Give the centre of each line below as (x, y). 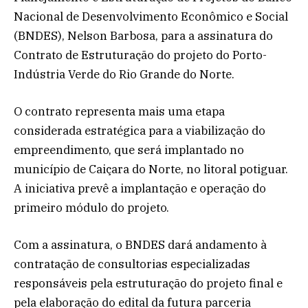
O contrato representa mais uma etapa (119, 112)
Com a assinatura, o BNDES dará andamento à (140, 245)
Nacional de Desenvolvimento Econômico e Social (151, 16)
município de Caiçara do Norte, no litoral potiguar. (151, 169)
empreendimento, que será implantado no (129, 150)
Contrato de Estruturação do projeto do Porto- (140, 55)
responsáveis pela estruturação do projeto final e (148, 284)
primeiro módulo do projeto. (91, 208)
